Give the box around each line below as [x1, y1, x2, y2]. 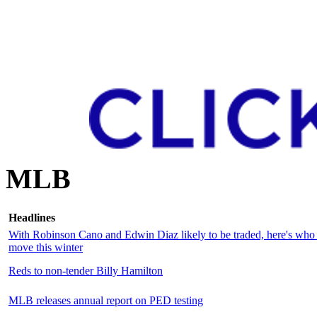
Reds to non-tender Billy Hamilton [8, 264, 163, 277]
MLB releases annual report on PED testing [8, 294, 203, 306]
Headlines [8, 211, 55, 224]
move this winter [8, 241, 83, 253]
